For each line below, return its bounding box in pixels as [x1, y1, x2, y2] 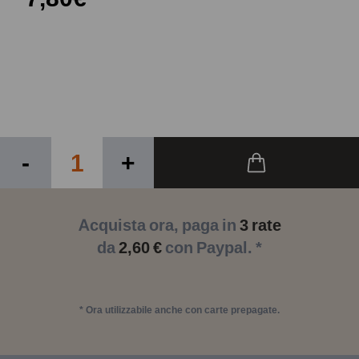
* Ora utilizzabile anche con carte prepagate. [79, 304, 280, 316]
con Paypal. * [162, 238, 262, 257]
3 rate [239, 216, 281, 235]
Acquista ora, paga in [78, 216, 240, 235]
